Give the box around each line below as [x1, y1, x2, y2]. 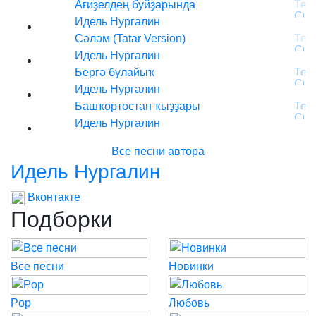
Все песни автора [111, 145, 205, 157]
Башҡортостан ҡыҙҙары [75, 100, 200, 112]
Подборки [11, 207, 113, 232]
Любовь [169, 297, 209, 309]
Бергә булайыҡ [75, 66, 154, 78]
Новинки [169, 260, 214, 272]
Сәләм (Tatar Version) [75, 32, 186, 44]
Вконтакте [25, 191, 80, 203]
